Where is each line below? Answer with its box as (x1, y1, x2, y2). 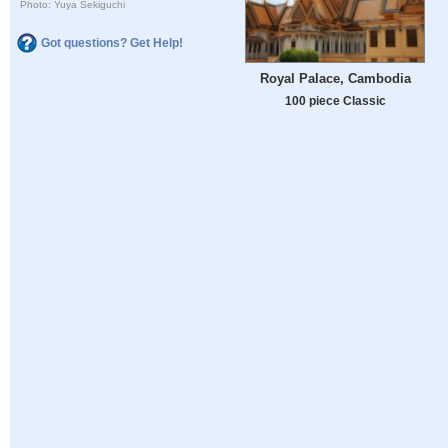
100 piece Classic (284, 94, 386, 108)
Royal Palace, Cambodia (259, 71, 411, 87)
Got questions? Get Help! (41, 35, 183, 50)
